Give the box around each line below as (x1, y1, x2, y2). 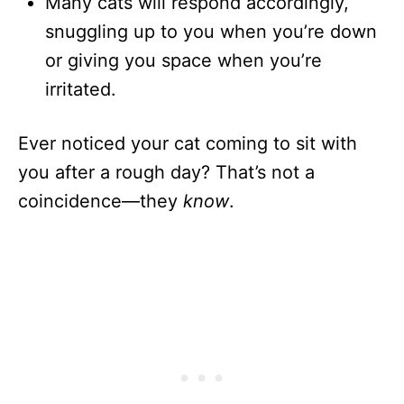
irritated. (45, 78, 116, 100)
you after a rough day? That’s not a (18, 161, 315, 183)
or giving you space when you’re (45, 49, 322, 71)
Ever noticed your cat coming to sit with (18, 132, 357, 154)
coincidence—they (18, 189, 183, 212)
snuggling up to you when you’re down (45, 20, 377, 42)
